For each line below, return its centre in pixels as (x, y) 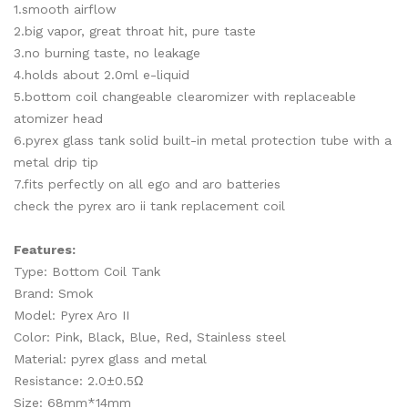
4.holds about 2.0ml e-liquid (102, 75)
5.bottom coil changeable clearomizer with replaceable (185, 97)
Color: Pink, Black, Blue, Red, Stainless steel (150, 337)
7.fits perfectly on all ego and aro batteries (147, 184)
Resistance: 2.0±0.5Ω (78, 381)
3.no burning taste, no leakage (107, 53)
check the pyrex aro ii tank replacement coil (149, 206)
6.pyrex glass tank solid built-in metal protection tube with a (203, 140)
